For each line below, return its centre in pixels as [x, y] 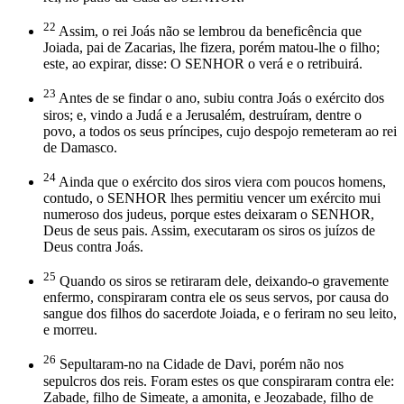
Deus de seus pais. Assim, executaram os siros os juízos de [209, 230]
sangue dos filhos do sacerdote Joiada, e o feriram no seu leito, [220, 314]
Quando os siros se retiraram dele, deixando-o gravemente [222, 281]
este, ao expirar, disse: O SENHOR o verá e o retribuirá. [203, 64]
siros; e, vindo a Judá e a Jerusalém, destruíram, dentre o [202, 115]
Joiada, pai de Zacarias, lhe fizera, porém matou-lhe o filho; [211, 48]
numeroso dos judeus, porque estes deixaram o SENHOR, [209, 214]
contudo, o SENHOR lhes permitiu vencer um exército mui [212, 197]
